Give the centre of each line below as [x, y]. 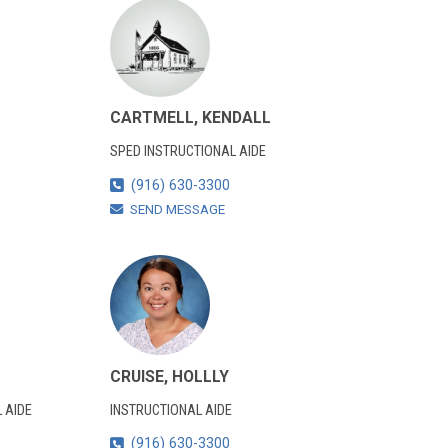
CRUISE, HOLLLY [169, 376]
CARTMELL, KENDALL [190, 118]
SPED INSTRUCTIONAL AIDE [187, 152]
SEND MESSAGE [177, 209]
